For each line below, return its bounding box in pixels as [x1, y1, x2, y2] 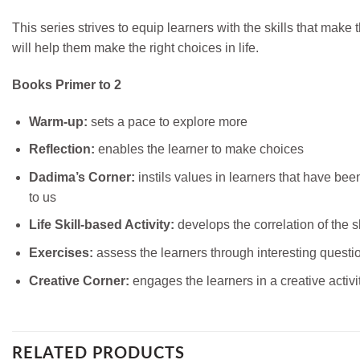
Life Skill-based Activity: [28, 218, 174, 232]
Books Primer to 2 [12, 77, 121, 92]
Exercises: [28, 245, 93, 260]
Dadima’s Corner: [28, 170, 135, 184]
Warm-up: [28, 114, 88, 129]
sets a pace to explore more [87, 114, 247, 129]
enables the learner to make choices [94, 142, 304, 157]
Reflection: [28, 142, 95, 157]
